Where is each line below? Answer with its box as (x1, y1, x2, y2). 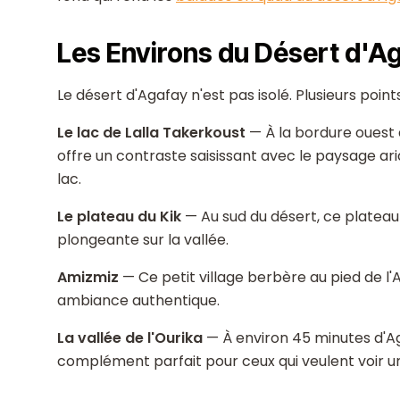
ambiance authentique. (57, 290, 220, 311)
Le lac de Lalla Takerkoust (57, 122, 246, 143)
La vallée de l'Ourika (57, 328, 203, 348)
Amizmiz (57, 267, 119, 287)
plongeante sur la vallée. (57, 229, 229, 250)
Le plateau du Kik (57, 206, 181, 227)
